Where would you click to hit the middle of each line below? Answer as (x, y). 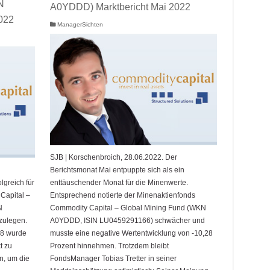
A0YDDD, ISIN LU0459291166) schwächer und (127, 220)
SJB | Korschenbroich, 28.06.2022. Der (113, 157)
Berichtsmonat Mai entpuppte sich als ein (117, 170)
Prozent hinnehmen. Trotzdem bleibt (109, 246)
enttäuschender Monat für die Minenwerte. (119, 182)
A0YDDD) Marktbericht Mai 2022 (120, 7)
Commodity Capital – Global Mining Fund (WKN (128, 208)
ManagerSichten (80, 24)
